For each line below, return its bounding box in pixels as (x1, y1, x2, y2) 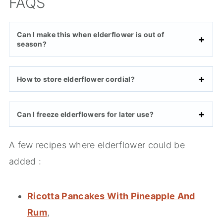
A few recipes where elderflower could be (8, 139, 185, 150)
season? (16, 39, 47, 48)
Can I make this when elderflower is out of (16, 30, 165, 39)
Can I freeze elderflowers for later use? (16, 110, 154, 118)
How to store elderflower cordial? (16, 74, 135, 83)
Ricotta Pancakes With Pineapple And (27, 190, 195, 201)
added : (8, 156, 42, 166)
